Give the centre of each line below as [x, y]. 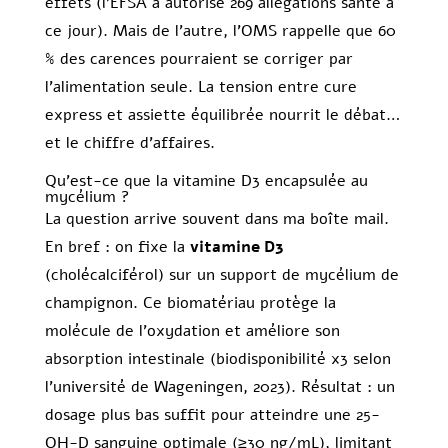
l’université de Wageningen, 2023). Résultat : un [219, 387]
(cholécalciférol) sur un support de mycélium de [221, 275]
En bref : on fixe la [117, 247]
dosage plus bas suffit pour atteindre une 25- [212, 415]
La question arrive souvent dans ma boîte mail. [216, 219]
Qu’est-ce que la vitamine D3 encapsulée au [206, 181]
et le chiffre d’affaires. [129, 143]
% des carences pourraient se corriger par [198, 59]
